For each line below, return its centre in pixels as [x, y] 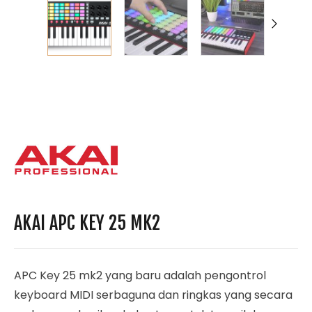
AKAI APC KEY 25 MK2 [87, 223]
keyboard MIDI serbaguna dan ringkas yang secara [153, 295]
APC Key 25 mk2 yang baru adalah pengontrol [140, 275]
